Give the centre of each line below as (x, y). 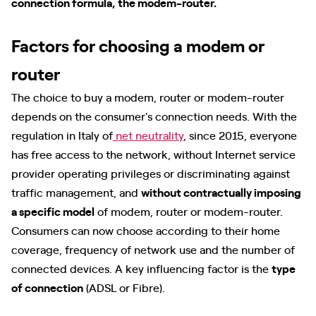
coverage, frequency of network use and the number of (153, 249)
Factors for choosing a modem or (138, 45)
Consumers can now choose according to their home (146, 230)
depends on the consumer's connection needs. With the (154, 116)
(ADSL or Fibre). (124, 287)
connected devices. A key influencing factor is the (141, 268)
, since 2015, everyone (240, 135)
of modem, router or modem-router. (189, 211)
